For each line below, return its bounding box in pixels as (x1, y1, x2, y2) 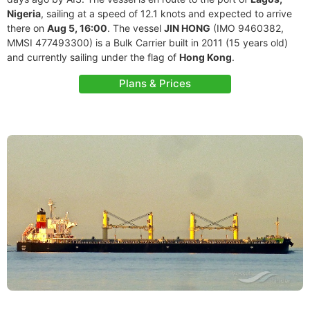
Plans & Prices (119, 77, 191, 90)
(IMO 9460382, (210, 22, 284, 34)
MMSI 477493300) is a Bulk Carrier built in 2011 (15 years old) (7, 37, 288, 48)
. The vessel (107, 22, 164, 34)
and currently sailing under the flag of (7, 51, 179, 63)
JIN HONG (164, 22, 210, 34)
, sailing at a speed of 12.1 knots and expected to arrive (41, 8, 292, 19)
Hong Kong (179, 51, 232, 63)
